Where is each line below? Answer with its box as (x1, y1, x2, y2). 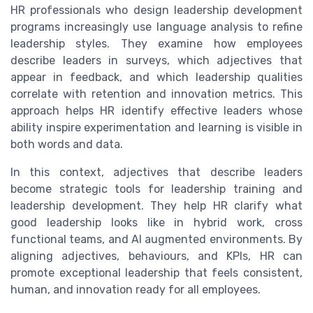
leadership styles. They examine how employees (10, 37, 303, 51)
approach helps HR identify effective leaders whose (10, 104, 303, 118)
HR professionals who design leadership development (10, 3, 303, 17)
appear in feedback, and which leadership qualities (10, 71, 303, 85)
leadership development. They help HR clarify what (10, 199, 303, 213)
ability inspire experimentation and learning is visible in (10, 121, 303, 135)
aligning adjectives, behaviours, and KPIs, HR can (10, 249, 303, 263)
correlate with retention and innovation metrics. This (10, 87, 303, 101)
